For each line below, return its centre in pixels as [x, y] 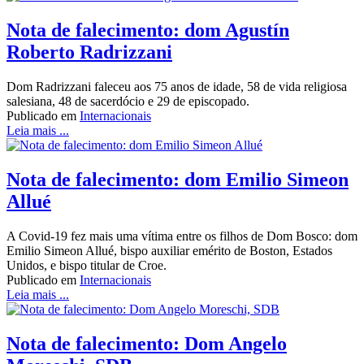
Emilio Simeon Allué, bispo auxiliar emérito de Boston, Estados [169, 251]
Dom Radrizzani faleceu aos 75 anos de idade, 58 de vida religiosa [177, 87]
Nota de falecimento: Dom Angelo [147, 344]
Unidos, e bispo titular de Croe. [87, 266]
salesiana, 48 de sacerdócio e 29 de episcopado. [128, 102]
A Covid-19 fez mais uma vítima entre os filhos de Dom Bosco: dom [182, 236]
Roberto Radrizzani [89, 52]
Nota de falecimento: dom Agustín [148, 30]
